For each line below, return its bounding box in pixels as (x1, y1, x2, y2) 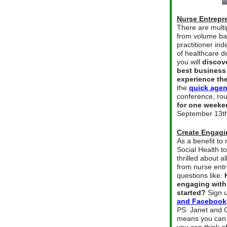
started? (176, 188, 206, 197)
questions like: (176, 171, 224, 180)
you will (176, 58, 202, 66)
